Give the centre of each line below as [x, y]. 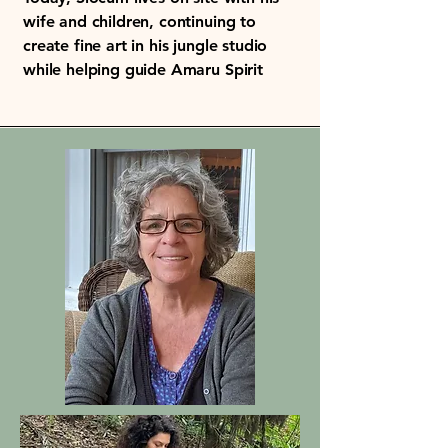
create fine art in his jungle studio [145, 45]
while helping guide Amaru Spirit [143, 69]
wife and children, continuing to [139, 21]
